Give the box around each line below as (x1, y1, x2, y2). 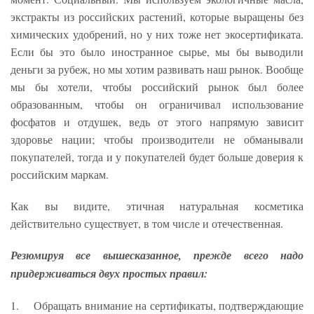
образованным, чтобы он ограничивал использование (11, 96, 303, 111)
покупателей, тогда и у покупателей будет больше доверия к (11, 149, 303, 164)
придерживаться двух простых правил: (11, 265, 207, 281)
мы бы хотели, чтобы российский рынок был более (11, 78, 303, 94)
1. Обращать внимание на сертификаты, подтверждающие (11, 297, 303, 313)
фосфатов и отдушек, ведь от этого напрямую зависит (11, 114, 303, 129)
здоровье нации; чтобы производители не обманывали (11, 131, 303, 146)
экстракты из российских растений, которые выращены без (11, 8, 303, 24)
